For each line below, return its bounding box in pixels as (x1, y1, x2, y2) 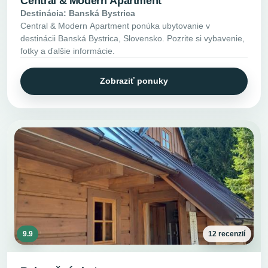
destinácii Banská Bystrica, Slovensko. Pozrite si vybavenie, (20, 33, 245, 44)
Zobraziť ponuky (100, 76, 168, 86)
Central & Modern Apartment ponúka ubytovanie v (20, 21, 211, 31)
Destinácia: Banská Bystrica (20, 8, 136, 19)
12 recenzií (208, 230, 246, 239)
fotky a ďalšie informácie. (20, 46, 115, 56)
